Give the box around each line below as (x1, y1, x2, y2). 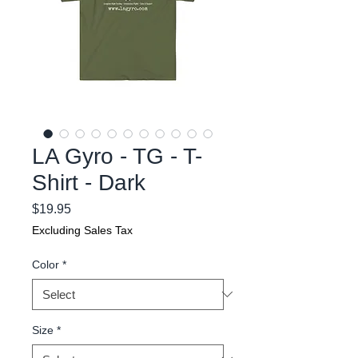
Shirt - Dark (32, 169, 145, 195)
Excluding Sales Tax (32, 223, 133, 237)
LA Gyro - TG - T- (32, 143, 202, 169)
